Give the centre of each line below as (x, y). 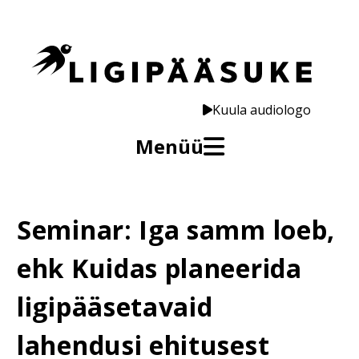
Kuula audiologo (262, 110)
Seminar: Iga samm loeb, (176, 230)
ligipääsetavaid (115, 307)
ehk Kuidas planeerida (159, 268)
